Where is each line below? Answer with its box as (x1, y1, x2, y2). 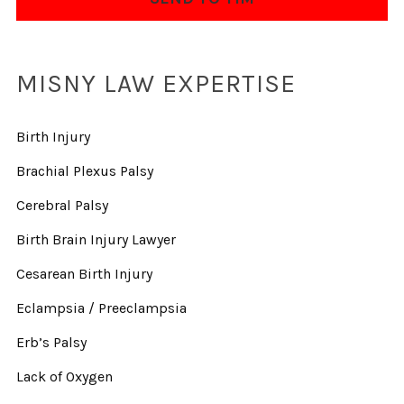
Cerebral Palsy (15, 197, 108, 215)
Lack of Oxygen (15, 368, 113, 386)
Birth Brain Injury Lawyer (15, 231, 176, 249)
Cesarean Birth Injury (15, 265, 152, 283)
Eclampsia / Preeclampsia (15, 299, 187, 317)
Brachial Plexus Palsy (15, 162, 153, 180)
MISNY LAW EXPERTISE (15, 69, 296, 99)
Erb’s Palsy (15, 334, 87, 352)
